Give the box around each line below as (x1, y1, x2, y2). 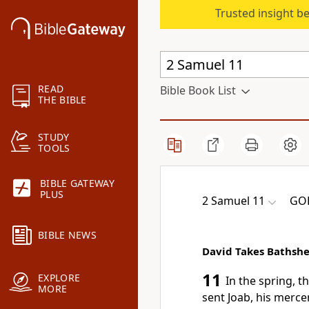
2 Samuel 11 (202, 193, 265, 208)
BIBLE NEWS (38, 228, 97, 242)
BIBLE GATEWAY (40, 177, 114, 190)
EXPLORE (38, 271, 81, 285)
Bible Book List (160, 83, 236, 98)
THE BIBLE (38, 93, 87, 107)
